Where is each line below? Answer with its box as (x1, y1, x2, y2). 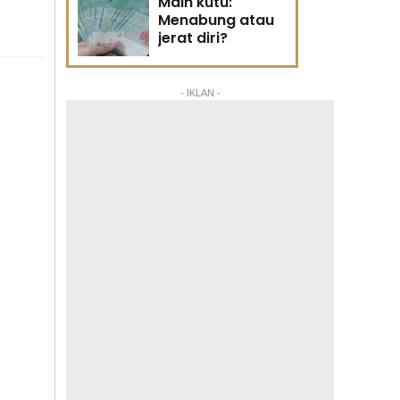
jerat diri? (158, 28, 228, 48)
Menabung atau (158, 10, 274, 30)
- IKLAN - (179, 87, 221, 98)
